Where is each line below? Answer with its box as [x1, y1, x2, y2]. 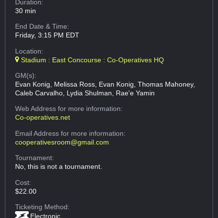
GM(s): [15, 72, 37, 80]
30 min [15, 6, 36, 15]
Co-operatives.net [15, 113, 71, 122]
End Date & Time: [15, 22, 70, 31]
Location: [15, 47, 44, 55]
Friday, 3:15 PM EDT [15, 31, 80, 39]
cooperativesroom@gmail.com [15, 138, 109, 146]
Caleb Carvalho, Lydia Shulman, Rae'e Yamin [15, 89, 155, 97]
